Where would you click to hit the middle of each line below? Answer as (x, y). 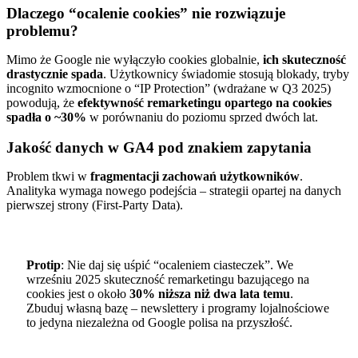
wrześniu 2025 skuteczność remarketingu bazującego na (167, 279)
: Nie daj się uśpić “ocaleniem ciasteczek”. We (177, 265)
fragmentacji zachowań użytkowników (195, 177)
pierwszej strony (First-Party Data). (95, 205)
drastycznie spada (55, 74)
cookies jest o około (78, 293)
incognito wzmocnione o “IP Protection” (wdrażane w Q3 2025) (169, 88)
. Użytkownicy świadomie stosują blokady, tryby (226, 74)
